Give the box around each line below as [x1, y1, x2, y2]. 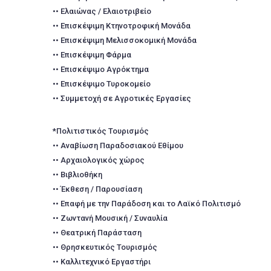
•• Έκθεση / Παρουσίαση [53, 184, 142, 194]
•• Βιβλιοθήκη [53, 170, 102, 179]
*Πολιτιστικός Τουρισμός [53, 126, 149, 135]
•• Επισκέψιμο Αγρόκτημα [53, 65, 149, 74]
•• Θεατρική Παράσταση [53, 228, 142, 237]
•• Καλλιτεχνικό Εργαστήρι [53, 257, 151, 266]
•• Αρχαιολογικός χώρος [53, 155, 145, 165]
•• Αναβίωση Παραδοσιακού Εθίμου [53, 141, 183, 150]
